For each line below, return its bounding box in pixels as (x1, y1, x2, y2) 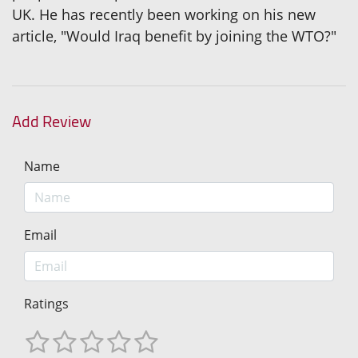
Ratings (24, 295, 69, 313)
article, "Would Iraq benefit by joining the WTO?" (12, 26, 336, 46)
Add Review (12, 106, 91, 137)
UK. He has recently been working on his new (12, 5, 316, 25)
